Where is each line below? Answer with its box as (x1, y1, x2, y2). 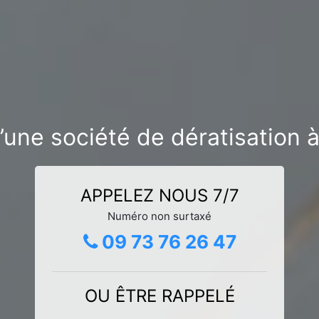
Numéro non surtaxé (108, 209, 211, 223)
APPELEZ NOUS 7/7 (80, 184, 239, 206)
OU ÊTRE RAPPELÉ (84, 285, 235, 306)
